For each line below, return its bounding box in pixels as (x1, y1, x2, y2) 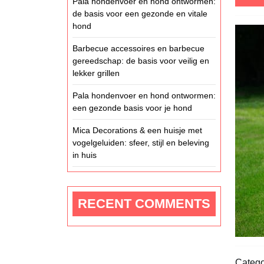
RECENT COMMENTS (78, 196, 210, 211)
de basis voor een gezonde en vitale (72, 9, 207, 18)
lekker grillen (72, 68, 120, 78)
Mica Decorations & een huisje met (72, 126, 202, 135)
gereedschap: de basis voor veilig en (72, 56, 209, 65)
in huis (72, 150, 97, 160)
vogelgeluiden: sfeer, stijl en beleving (72, 138, 209, 147)
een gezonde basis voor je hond (72, 103, 192, 113)
